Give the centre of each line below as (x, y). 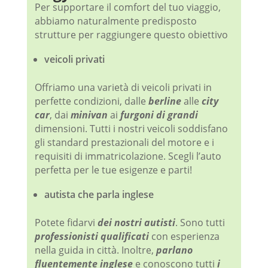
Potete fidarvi (66, 223)
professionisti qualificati (92, 237)
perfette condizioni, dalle (91, 101)
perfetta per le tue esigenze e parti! (113, 170)
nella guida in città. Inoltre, (95, 250)
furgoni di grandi (159, 115)
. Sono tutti (200, 223)
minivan (89, 115)
